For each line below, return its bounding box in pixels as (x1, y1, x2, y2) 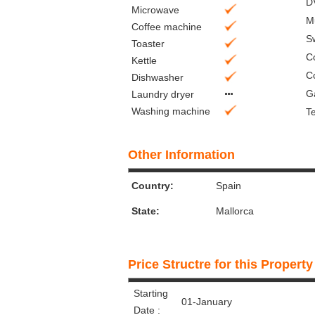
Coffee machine (131, 21, 202, 32)
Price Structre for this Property (128, 257, 313, 271)
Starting (134, 288, 168, 299)
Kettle (131, 55, 157, 66)
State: (131, 205, 160, 217)
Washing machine (131, 105, 210, 117)
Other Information (128, 148, 235, 162)
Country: (131, 180, 174, 191)
